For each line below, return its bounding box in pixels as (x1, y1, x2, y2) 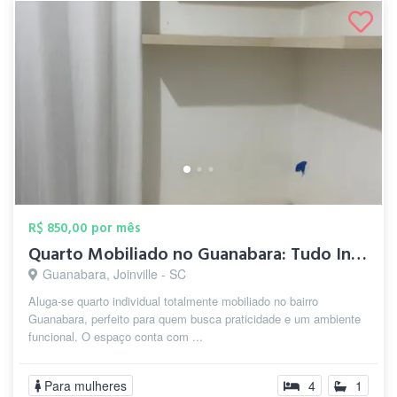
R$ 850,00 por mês (28, 219, 141, 237)
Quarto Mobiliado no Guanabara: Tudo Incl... (351, 242, 367, 267)
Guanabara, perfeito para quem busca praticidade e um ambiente (28, 310, 361, 327)
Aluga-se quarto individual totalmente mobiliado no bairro (28, 292, 318, 309)
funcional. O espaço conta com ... (28, 328, 203, 345)
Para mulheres (44, 377, 127, 394)
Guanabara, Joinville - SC (43, 265, 186, 283)
